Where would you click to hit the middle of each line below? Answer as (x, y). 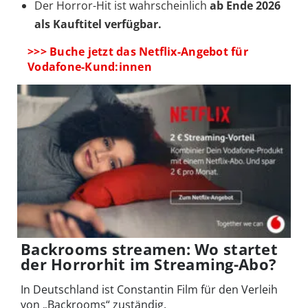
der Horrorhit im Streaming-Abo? (149, 264)
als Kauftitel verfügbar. (98, 24)
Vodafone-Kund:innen (90, 67)
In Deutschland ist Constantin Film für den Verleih (149, 290)
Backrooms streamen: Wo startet (149, 249)
